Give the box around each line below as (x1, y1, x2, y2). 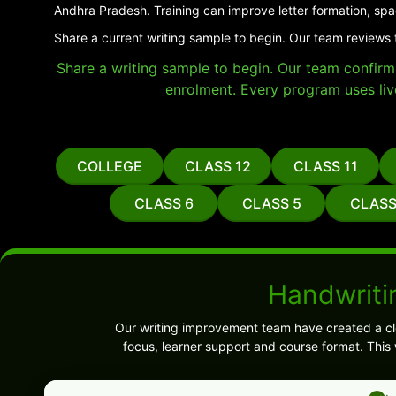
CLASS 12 (184, 157, 251, 175)
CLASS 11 (293, 157, 358, 175)
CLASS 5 (241, 194, 301, 212)
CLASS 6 (133, 194, 194, 212)
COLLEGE (77, 157, 142, 175)
